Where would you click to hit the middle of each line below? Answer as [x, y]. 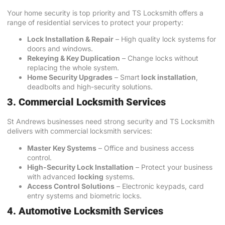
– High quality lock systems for [165, 39]
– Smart [126, 77]
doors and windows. [60, 49]
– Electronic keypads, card [159, 186]
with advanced [52, 176]
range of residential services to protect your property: [95, 22]
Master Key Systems [62, 148]
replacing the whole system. [73, 68]
